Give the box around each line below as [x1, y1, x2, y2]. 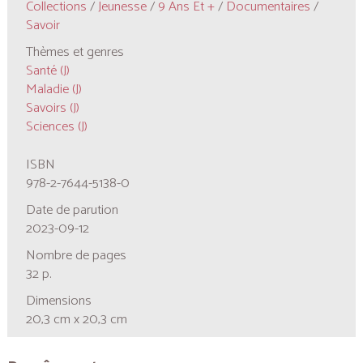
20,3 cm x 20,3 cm [26, 308, 127, 331]
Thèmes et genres [26, 41, 124, 63]
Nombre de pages [26, 244, 126, 267]
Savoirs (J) [26, 96, 79, 119]
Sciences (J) [26, 115, 88, 138]
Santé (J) [26, 59, 70, 82]
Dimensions [26, 289, 92, 312]
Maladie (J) [26, 78, 82, 100]
